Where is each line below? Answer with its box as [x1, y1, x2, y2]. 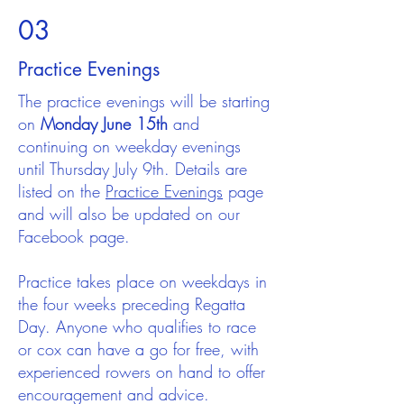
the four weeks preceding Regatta [18, 292, 245, 315]
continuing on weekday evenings [18, 134, 241, 157]
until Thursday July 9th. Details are [18, 157, 247, 179]
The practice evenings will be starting [18, 89, 270, 112]
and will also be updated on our [18, 202, 240, 225]
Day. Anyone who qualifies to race [18, 315, 256, 337]
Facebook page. [18, 225, 130, 247]
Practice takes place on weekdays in [18, 270, 267, 292]
